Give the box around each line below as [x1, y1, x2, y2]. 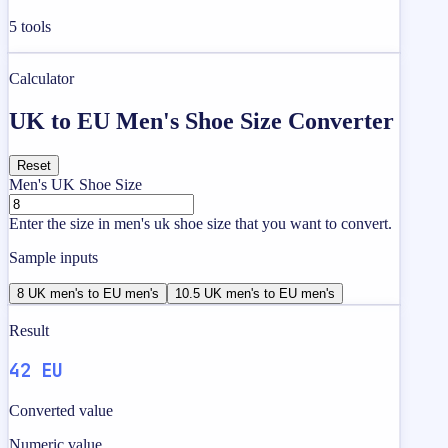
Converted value [9, 402, 113, 420]
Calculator [9, 69, 74, 87]
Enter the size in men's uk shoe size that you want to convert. [9, 214, 392, 232]
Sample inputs [9, 248, 98, 266]
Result [9, 321, 49, 339]
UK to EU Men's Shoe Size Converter [9, 107, 394, 134]
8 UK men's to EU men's [17, 285, 159, 301]
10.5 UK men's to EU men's [175, 285, 335, 301]
